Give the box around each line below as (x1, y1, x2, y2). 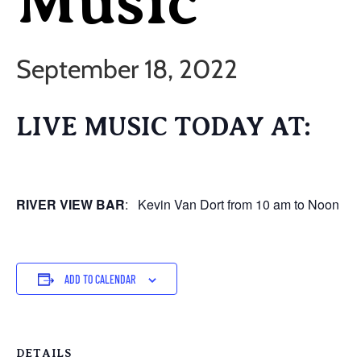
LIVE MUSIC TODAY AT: (16, 112, 311, 142)
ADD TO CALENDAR (64, 272, 135, 287)
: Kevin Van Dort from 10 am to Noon (125, 195, 339, 214)
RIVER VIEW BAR (16, 195, 125, 214)
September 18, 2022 (16, 53, 238, 85)
